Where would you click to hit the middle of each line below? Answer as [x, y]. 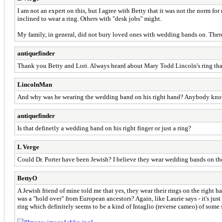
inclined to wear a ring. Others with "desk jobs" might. [89, 18]
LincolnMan [35, 84]
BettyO [27, 178]
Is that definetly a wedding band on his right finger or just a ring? [104, 128]
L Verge [28, 147]
